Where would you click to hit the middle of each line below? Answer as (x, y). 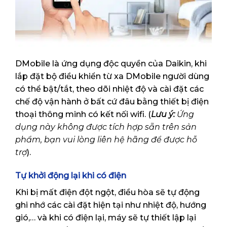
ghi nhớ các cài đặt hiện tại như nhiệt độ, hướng (111, 205)
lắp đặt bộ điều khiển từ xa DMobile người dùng (112, 76)
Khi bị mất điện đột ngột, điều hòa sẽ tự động (107, 192)
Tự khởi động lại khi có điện (71, 175)
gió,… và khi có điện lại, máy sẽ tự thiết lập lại (106, 217)
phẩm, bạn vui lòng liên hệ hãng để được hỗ (106, 140)
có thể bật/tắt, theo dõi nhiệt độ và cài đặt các (109, 89)
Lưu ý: (163, 114)
